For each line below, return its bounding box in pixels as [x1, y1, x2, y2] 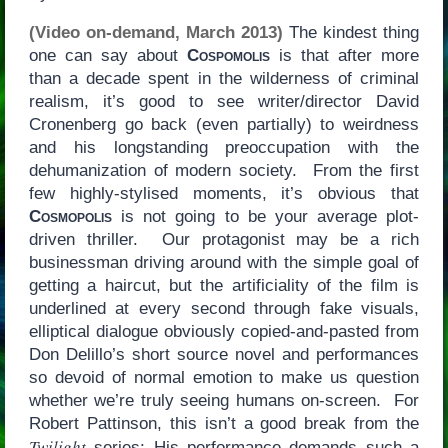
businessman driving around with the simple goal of [28, 253, 420, 273]
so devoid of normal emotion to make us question [28, 368, 420, 388]
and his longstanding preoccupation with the [28, 138, 420, 158]
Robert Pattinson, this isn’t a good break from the [28, 414, 420, 434]
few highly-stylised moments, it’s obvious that [28, 184, 420, 204]
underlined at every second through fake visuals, [28, 299, 420, 319]
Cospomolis [187, 46, 270, 66]
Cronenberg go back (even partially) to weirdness [28, 115, 420, 135]
